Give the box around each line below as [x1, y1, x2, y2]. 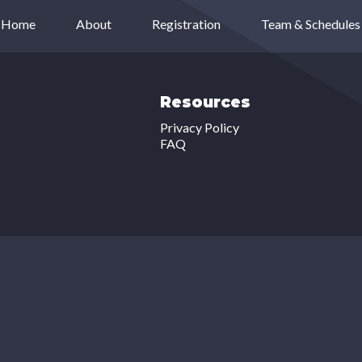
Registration [151, 16, 221, 32]
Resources [159, 93, 250, 112]
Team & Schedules [260, 16, 360, 32]
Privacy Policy [159, 120, 239, 135]
